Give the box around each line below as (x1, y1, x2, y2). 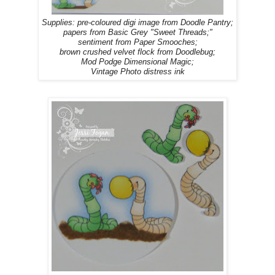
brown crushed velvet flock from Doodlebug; (60, 47, 215, 56)
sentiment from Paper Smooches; (77, 37, 198, 47)
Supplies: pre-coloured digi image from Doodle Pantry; (42, 18, 233, 27)
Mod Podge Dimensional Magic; (81, 57, 194, 66)
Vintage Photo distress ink (90, 67, 185, 76)
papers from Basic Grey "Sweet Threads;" (63, 28, 212, 37)
